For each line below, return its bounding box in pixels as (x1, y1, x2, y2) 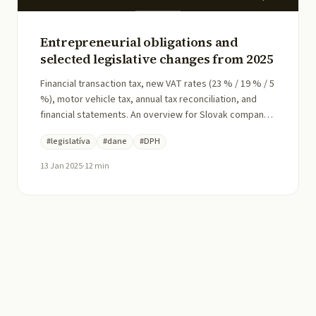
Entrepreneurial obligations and (40, 32, 238, 51)
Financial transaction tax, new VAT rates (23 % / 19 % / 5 (40, 76, 274, 91)
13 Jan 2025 (40, 159, 83, 172)
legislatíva (51, 135, 90, 147)
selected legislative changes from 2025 (40, 49, 274, 68)
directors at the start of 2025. (40, 123, 164, 138)
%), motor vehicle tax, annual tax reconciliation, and (40, 92, 257, 107)
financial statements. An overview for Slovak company (40, 107, 269, 122)
